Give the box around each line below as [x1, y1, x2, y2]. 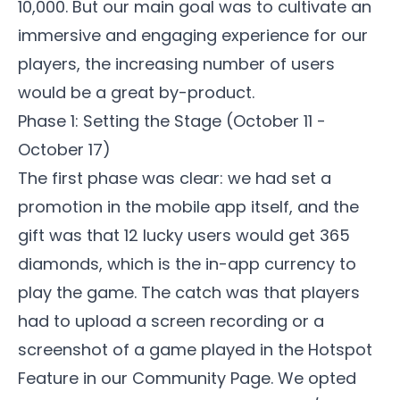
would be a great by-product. [18, 81, 254, 104]
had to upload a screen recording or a [18, 310, 324, 332]
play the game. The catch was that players [18, 281, 360, 304]
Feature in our [18, 367, 132, 389]
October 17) [18, 138, 111, 161]
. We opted [271, 367, 356, 389]
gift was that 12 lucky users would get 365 [18, 224, 350, 246]
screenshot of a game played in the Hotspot [18, 338, 372, 361]
